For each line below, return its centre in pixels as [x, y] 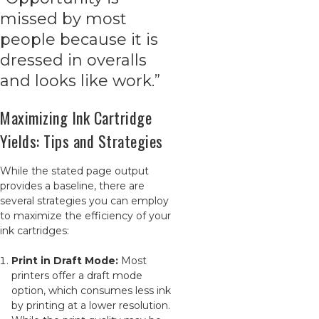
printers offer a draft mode [77, 276]
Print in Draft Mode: [65, 261]
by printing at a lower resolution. [91, 305]
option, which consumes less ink [91, 291]
